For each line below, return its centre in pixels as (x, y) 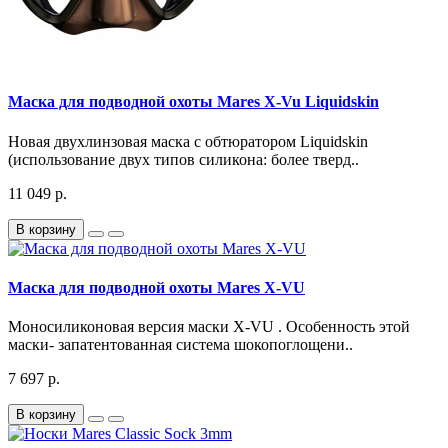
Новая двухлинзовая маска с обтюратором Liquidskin (188, 141)
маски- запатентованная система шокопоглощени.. (180, 345)
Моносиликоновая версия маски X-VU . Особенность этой (209, 327)
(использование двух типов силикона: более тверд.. (183, 159)
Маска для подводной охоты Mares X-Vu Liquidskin (193, 102)
